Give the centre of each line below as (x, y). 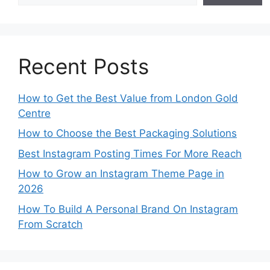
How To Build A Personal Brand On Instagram (128, 209)
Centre (34, 113)
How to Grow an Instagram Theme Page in (121, 174)
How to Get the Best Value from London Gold (128, 98)
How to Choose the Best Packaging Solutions (127, 133)
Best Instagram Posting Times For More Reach (130, 153)
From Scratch (50, 224)
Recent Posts (83, 66)
